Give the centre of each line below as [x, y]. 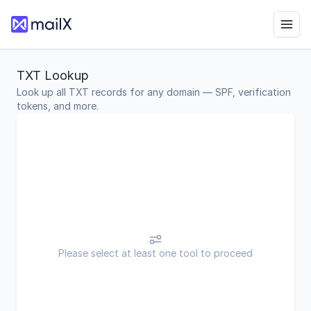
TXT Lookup [53, 75]
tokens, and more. [58, 106]
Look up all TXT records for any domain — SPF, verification [154, 92]
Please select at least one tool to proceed [155, 253]
